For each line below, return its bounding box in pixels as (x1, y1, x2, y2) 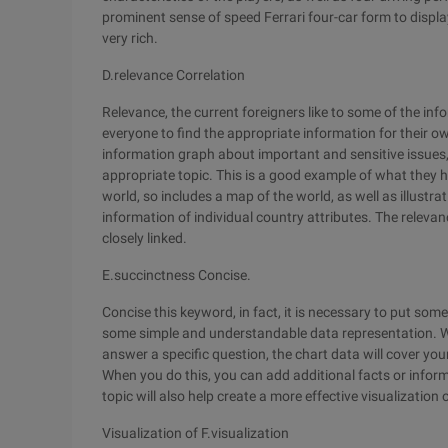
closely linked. (102, 230, 187, 246)
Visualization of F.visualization (102, 425, 289, 441)
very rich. (102, 30, 158, 46)
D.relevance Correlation (102, 67, 245, 83)
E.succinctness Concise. (102, 267, 251, 283)
